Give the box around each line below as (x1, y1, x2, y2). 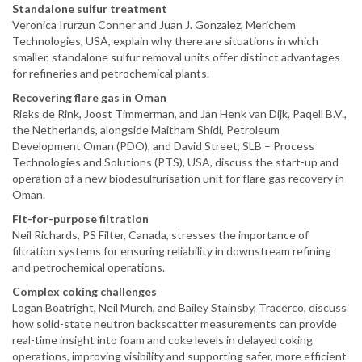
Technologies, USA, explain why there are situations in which (12, 33, 318, 48)
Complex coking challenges (12, 284, 157, 298)
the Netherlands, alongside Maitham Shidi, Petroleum (12, 122, 280, 137)
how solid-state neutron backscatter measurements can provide (12, 316, 337, 330)
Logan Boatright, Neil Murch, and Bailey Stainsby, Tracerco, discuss (12, 300, 347, 314)
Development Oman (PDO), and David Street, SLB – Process (12, 138, 314, 153)
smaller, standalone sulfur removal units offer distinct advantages (12, 49, 340, 64)
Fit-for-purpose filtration (12, 211, 149, 225)
